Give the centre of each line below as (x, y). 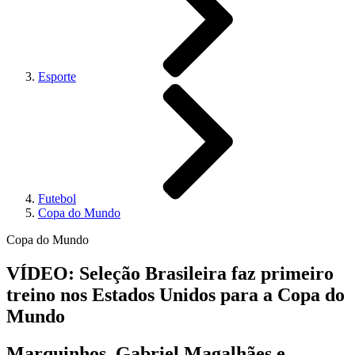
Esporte (57, 76)
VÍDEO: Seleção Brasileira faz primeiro (170, 273)
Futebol (57, 198)
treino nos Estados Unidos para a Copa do (176, 294)
